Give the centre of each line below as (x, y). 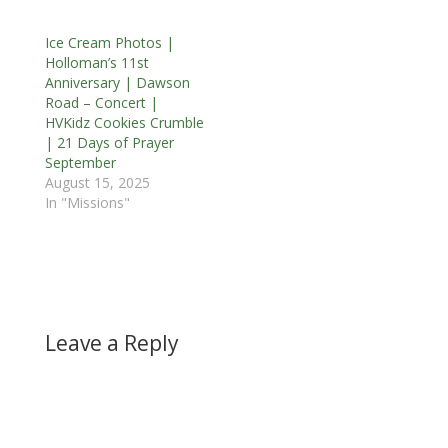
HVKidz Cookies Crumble (124, 122)
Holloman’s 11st (96, 62)
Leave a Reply (111, 342)
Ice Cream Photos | (109, 42)
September (80, 162)
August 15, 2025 (97, 182)
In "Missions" (87, 202)
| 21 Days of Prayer (109, 142)
